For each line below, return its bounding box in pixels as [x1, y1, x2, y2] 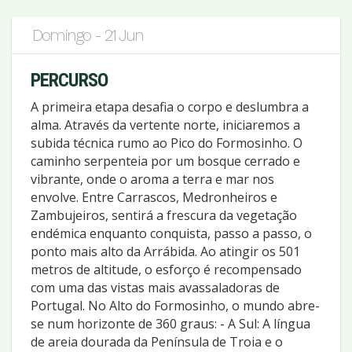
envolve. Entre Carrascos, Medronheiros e [31, 188, 277, 206]
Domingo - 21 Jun [32, 24, 143, 45]
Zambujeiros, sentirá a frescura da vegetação [31, 206, 297, 224]
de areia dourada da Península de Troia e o [31, 332, 283, 350]
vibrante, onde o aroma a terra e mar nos [31, 170, 274, 188]
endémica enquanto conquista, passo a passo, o [31, 224, 312, 242]
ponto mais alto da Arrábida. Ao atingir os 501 [31, 242, 300, 260]
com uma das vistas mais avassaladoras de [31, 278, 280, 296]
